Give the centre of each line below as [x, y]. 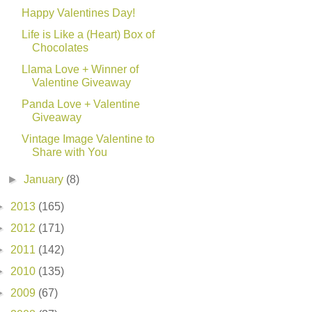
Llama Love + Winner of [80, 69]
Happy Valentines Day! [78, 13]
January [45, 179]
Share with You [69, 152]
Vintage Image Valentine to [88, 139]
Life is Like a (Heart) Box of [88, 34]
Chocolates [60, 47]
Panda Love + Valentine [80, 104]
